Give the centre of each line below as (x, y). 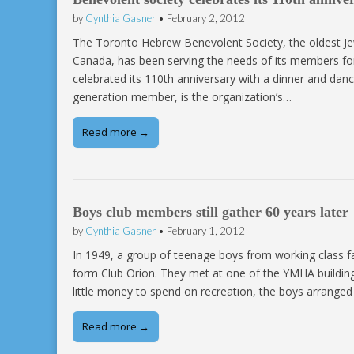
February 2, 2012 (206, 19)
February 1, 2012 (206, 231)
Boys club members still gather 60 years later (211, 212)
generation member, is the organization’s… (182, 97)
